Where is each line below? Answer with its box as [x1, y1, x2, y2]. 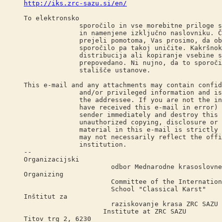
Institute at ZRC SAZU [24, 208, 186, 215]
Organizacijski [24, 156, 79, 163]
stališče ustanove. [24, 66, 151, 74]
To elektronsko [24, 14, 79, 22]
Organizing [24, 170, 63, 178]
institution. [24, 141, 127, 148]
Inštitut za [24, 193, 67, 200]
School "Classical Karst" [24, 185, 206, 193]
